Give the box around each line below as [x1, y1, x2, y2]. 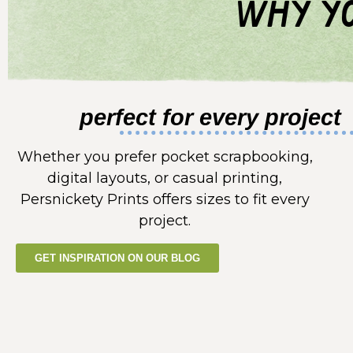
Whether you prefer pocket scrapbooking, [17, 148, 313, 166]
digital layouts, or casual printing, [47, 169, 283, 188]
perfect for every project [80, 105, 342, 131]
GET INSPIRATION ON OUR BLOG [35, 251, 200, 264]
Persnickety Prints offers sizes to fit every [20, 191, 310, 209]
